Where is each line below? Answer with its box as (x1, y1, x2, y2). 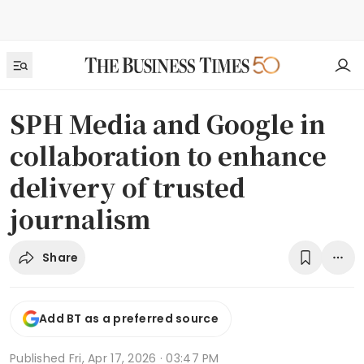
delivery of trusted (10, 169, 245, 205)
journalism (10, 201, 150, 236)
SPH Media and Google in (10, 106, 326, 141)
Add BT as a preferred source (39, 310, 219, 327)
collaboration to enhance (10, 137, 327, 173)
